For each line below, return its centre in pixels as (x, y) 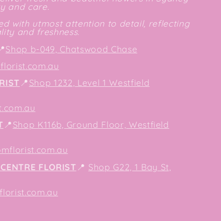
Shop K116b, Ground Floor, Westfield (91, 125)
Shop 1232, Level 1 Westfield (89, 82)
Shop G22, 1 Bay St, (129, 167)
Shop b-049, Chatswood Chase (72, 49)
